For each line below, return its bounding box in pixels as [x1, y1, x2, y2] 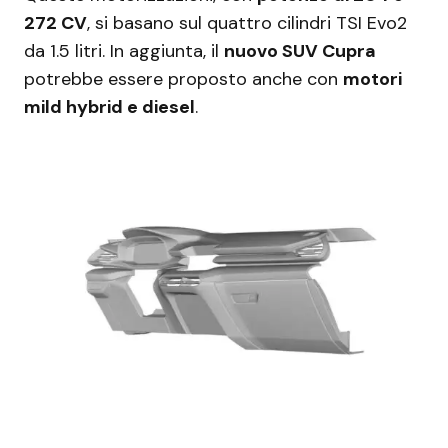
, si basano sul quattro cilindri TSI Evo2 [87, 10, 407, 35]
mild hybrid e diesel [24, 94, 195, 119]
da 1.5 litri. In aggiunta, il [24, 38, 224, 63]
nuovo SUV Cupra [224, 38, 376, 63]
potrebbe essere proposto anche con [24, 66, 343, 91]
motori [343, 66, 402, 91]
